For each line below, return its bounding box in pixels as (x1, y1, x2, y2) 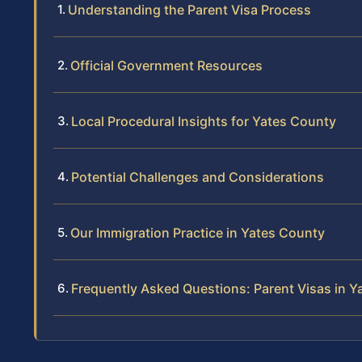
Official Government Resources (70, 57, 263, 74)
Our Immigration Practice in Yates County (70, 225, 325, 242)
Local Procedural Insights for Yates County (71, 113, 336, 130)
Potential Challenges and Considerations (71, 169, 324, 186)
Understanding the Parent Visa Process (68, 2, 311, 19)
